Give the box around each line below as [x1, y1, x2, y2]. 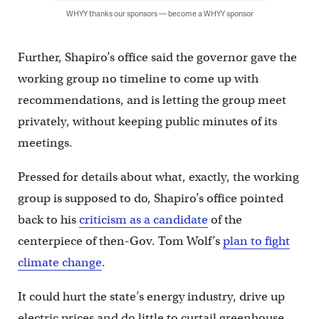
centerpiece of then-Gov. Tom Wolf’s [17, 233, 223, 249]
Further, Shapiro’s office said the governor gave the [17, 49, 297, 65]
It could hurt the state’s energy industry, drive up [17, 288, 285, 304]
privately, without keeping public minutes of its [17, 113, 277, 129]
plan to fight [222, 233, 290, 249]
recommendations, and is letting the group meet [17, 92, 286, 108]
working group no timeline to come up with [17, 70, 258, 86]
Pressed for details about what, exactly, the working [17, 169, 299, 184]
